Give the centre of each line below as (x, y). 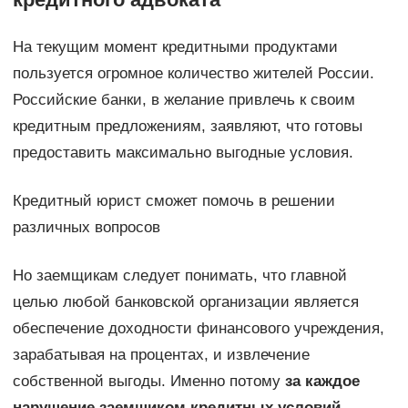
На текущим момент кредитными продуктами (175, 47)
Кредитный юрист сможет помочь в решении (173, 201)
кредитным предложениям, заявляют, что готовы (187, 127)
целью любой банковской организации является (185, 302)
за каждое (322, 382)
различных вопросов (86, 228)
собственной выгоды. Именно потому (148, 382)
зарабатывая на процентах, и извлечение (161, 355)
